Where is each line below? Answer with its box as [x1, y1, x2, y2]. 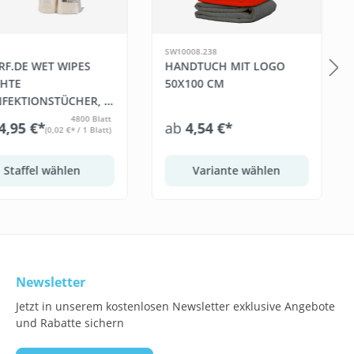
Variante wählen [193, 162, 281, 178]
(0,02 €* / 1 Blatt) [44, 123, 111, 135]
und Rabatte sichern [16, 315, 124, 330]
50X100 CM [164, 75, 224, 91]
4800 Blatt [70, 112, 111, 124]
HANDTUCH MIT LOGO [164, 58, 285, 73]
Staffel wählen [3, 162, 81, 178]
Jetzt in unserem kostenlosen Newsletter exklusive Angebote [16, 299, 335, 314]
